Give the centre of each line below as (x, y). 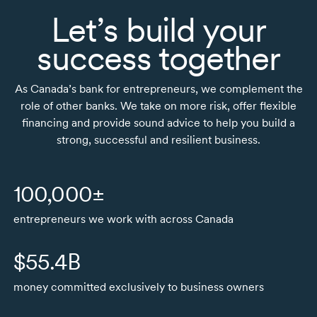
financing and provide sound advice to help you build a (158, 122)
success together (158, 58)
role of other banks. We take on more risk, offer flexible (158, 105)
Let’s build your (158, 29)
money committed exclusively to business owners (138, 287)
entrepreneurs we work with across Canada (123, 219)
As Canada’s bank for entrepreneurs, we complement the (158, 88)
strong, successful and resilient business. (158, 139)
